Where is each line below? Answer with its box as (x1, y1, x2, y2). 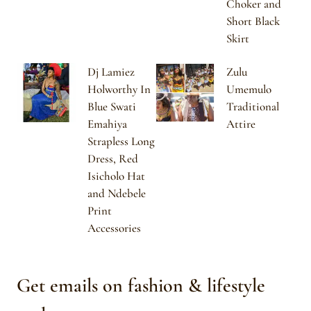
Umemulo (226, 82, 271, 97)
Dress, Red (87, 151, 138, 167)
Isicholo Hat (87, 169, 145, 184)
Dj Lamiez (87, 65, 135, 80)
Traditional (226, 99, 279, 115)
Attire (226, 117, 255, 132)
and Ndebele (87, 186, 146, 201)
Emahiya (87, 117, 127, 132)
